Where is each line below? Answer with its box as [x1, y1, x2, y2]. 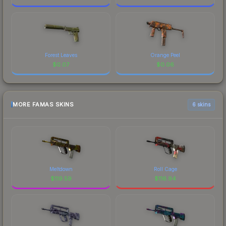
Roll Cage [153, 165, 177, 172]
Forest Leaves [44, 51, 77, 58]
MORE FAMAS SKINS [13, 101, 74, 108]
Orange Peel [150, 51, 180, 58]
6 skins [192, 101, 210, 107]
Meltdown [49, 165, 73, 172]
